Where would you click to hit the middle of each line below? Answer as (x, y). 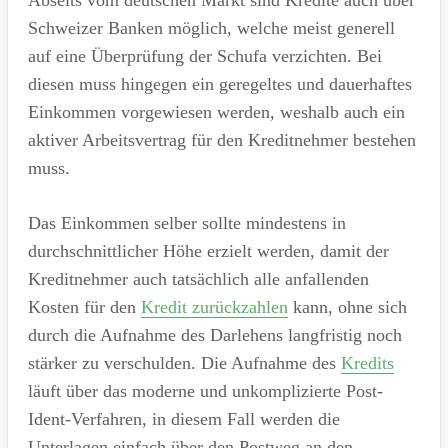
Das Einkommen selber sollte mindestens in (186, 222)
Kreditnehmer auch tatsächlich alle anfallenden (198, 278)
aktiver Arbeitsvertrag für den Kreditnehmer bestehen (221, 139)
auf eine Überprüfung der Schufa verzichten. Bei (204, 55)
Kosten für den (84, 306)
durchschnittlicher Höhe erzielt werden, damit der (208, 250)
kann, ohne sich (347, 306)
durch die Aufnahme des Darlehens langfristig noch (214, 334)
